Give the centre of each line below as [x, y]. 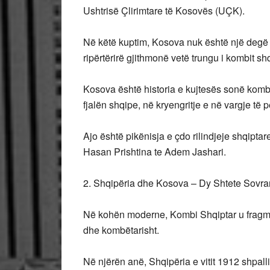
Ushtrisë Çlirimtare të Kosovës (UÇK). [164, 11]
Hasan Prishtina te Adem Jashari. [155, 152]
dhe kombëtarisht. [121, 230]
